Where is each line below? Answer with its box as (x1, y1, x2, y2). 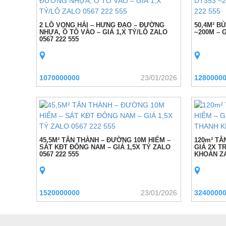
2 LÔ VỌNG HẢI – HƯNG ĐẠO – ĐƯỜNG (39, 21, 164, 29)
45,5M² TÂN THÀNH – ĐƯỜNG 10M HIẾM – (39, 136, 171, 144)
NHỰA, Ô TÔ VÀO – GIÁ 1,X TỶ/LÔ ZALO (39, 28, 167, 36)
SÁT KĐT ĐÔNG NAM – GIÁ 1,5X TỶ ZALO (39, 143, 171, 151)
